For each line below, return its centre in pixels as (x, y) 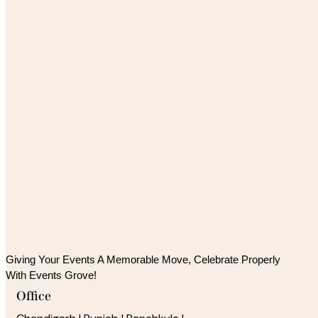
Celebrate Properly (237, 260)
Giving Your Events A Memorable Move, (100, 260)
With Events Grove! (51, 276)
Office (34, 296)
